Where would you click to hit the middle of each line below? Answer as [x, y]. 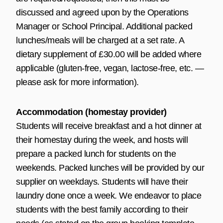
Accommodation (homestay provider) [91, 112]
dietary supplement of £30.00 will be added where [109, 54]
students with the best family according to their [102, 209]
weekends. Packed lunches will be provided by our [110, 167]
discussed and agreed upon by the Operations [102, 12]
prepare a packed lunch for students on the [96, 154]
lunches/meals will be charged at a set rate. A [100, 40]
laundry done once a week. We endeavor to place [109, 195]
